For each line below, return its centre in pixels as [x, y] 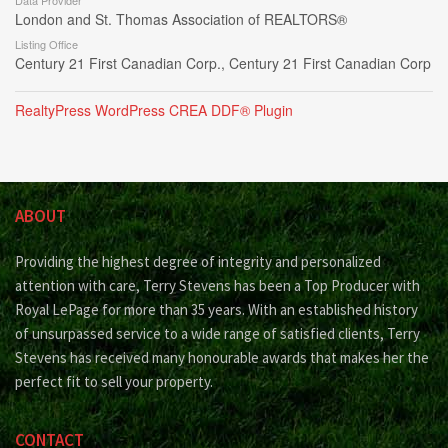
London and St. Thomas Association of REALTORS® [181, 19]
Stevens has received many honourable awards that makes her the [222, 357]
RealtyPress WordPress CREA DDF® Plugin [154, 110]
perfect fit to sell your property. [114, 381]
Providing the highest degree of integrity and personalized [198, 261]
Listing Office [46, 44]
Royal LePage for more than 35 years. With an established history [216, 309]
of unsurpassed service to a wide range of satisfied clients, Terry [217, 333]
